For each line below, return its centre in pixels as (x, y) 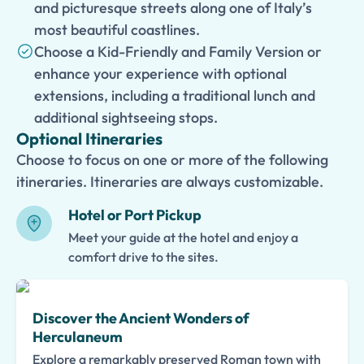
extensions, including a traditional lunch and (175, 95)
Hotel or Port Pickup (135, 215)
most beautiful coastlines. (117, 30)
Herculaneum (78, 337)
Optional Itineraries (89, 139)
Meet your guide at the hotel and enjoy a (183, 237)
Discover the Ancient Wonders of (141, 318)
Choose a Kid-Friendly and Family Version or (178, 52)
